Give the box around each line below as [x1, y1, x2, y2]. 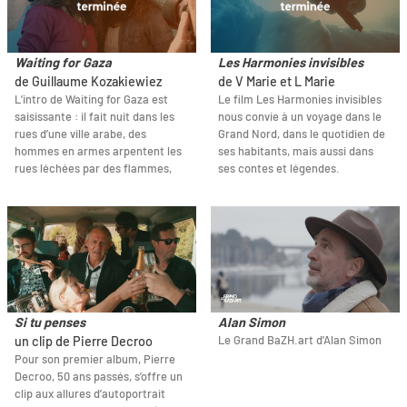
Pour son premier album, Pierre [15, 352, 175, 367]
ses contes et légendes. [218, 161, 340, 176]
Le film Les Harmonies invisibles [218, 92, 382, 107]
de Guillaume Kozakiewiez [15, 74, 162, 90]
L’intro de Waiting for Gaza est [15, 92, 168, 107]
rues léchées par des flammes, [15, 161, 172, 176]
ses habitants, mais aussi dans [218, 144, 373, 159]
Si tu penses [15, 314, 85, 331]
